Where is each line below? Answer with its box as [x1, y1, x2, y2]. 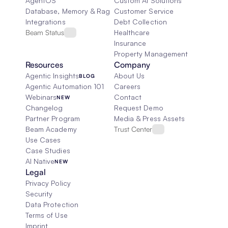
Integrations [25, 17, 66, 26]
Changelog [25, 103, 63, 112]
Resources [25, 60, 63, 70]
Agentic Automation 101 [25, 82, 104, 91]
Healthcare [114, 28, 150, 37]
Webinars [25, 93, 57, 101]
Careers [114, 82, 141, 91]
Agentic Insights [25, 71, 79, 80]
